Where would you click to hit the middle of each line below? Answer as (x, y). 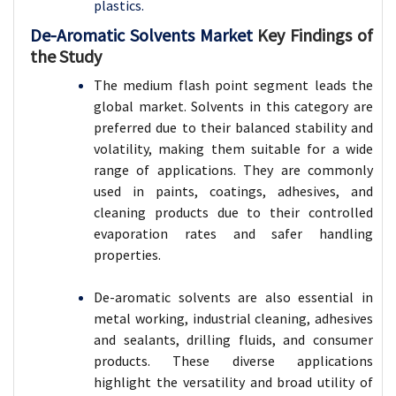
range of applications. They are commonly (233, 169)
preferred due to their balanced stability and (233, 127)
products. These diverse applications (233, 360)
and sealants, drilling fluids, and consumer (233, 339)
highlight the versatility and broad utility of (233, 381)
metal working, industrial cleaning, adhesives (233, 318)
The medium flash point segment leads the (233, 84)
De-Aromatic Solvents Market (144, 34)
